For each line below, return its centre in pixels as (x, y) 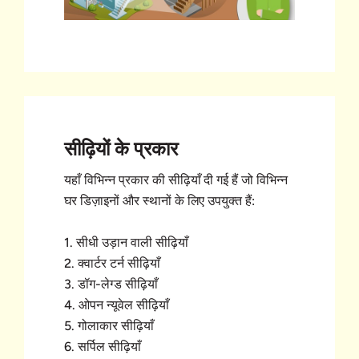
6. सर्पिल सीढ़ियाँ (103, 347)
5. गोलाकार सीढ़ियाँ (109, 326)
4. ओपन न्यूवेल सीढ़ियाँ (117, 305)
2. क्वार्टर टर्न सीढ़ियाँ (112, 264)
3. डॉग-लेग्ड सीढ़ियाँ (111, 284)
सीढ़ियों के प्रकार (121, 149)
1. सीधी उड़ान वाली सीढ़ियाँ (126, 243)
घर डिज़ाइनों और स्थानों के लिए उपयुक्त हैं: (160, 201)
